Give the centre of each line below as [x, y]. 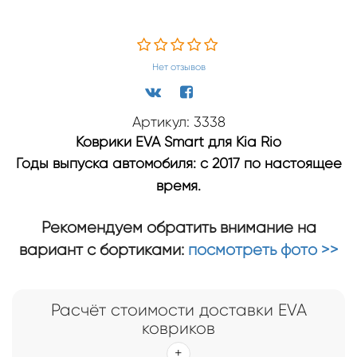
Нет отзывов [178, 67]
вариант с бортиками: [103, 249]
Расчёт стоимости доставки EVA [178, 310]
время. [178, 185]
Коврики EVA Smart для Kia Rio [178, 141]
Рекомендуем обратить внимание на [178, 227]
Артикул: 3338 [178, 122]
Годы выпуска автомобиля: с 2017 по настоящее [178, 163]
